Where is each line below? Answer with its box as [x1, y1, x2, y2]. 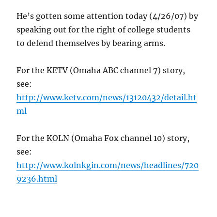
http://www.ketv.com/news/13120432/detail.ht [16, 93, 197, 103]
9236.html [16, 174, 58, 184]
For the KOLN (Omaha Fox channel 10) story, [16, 133, 190, 143]
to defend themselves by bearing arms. [16, 38, 166, 48]
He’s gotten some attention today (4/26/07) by [16, 11, 199, 21]
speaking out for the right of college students [16, 25, 191, 35]
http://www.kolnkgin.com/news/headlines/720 [16, 160, 199, 170]
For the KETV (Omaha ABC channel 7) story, [16, 65, 186, 76]
